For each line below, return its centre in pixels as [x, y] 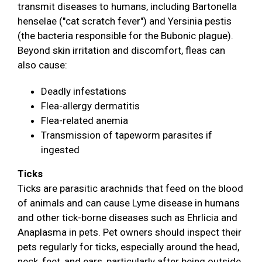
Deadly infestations [84, 92]
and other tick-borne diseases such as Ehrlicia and [127, 218]
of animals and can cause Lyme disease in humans [129, 203]
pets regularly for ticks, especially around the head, [128, 247]
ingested [60, 150]
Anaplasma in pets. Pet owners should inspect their [130, 232]
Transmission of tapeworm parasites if [127, 135]
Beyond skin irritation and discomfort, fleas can [121, 51]
